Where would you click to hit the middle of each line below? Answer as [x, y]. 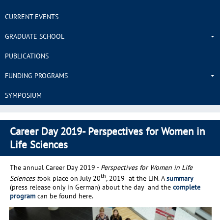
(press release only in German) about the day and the [91, 187]
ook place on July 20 [70, 178]
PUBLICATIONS [27, 56]
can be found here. [64, 196]
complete [187, 187]
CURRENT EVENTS [32, 16]
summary [180, 178]
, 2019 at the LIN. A [136, 178]
